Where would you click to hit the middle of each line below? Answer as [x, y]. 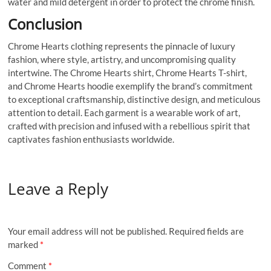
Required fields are [207, 231]
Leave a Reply [58, 189]
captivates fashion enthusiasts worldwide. [91, 139]
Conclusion [45, 24]
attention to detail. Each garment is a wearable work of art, [124, 113]
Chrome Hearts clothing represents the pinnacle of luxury [122, 46]
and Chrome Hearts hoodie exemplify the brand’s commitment [131, 86]
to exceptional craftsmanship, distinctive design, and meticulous [135, 100]
